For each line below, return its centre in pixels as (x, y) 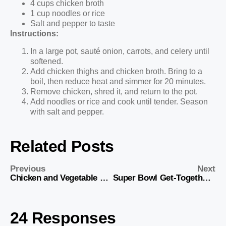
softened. (47, 61)
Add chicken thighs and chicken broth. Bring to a (116, 71)
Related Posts (62, 147)
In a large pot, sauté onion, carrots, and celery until (120, 51)
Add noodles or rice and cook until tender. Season (119, 101)
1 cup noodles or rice (68, 14)
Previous (28, 169)
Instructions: (34, 34)
